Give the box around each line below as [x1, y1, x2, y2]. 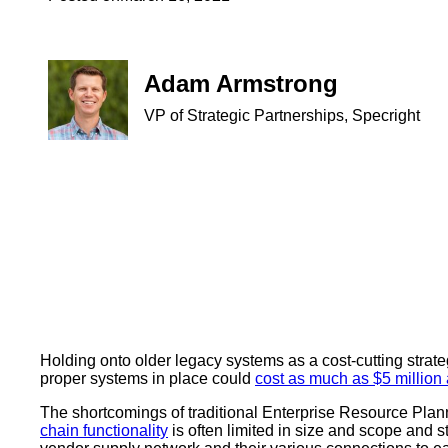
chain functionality [40, 422, 168, 440]
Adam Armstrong [144, 69, 338, 97]
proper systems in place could [40, 370, 255, 388]
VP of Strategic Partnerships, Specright [144, 106, 420, 124]
